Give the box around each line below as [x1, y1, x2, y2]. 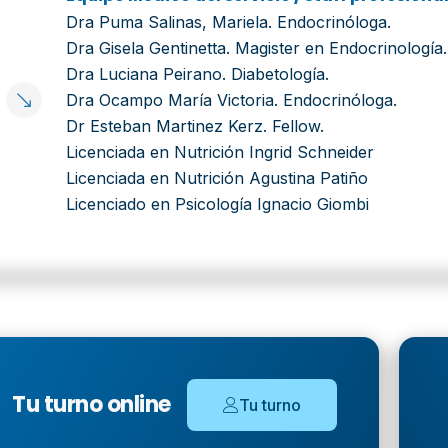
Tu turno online [12, 389, 171, 420]
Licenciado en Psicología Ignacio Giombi [66, 194, 369, 214]
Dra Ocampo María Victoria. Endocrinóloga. [66, 90, 397, 110]
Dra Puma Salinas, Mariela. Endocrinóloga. [66, 12, 391, 32]
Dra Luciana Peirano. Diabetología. [66, 64, 329, 84]
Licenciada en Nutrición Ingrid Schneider [66, 142, 374, 162]
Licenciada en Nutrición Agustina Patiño [66, 168, 368, 188]
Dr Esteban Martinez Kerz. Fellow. [66, 116, 324, 136]
